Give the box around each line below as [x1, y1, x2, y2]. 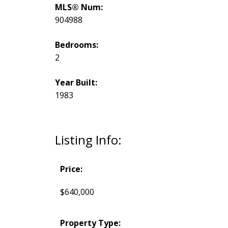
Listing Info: [54, 131, 122, 148]
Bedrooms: [54, 39, 98, 50]
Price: [60, 163, 82, 175]
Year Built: [54, 76, 97, 88]
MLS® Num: [54, 1, 103, 13]
